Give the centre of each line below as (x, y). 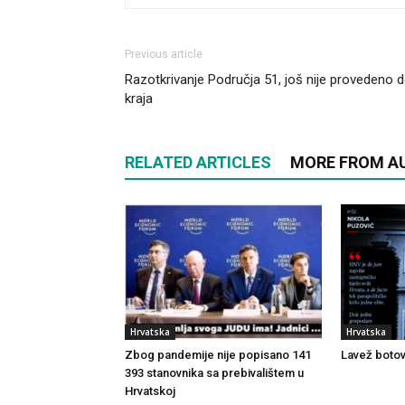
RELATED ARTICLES (198, 162)
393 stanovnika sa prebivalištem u (214, 373)
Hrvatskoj (150, 391)
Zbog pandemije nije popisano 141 (218, 355)
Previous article (164, 54)
